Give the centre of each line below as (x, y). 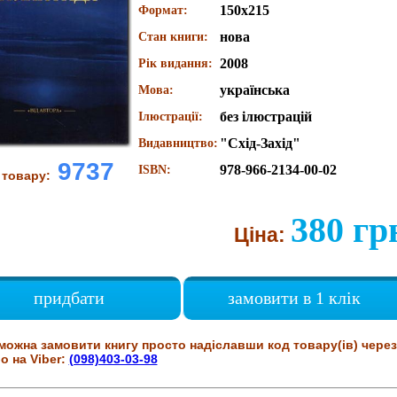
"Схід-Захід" (260, 143)
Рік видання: (175, 63)
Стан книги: (173, 37)
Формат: (163, 10)
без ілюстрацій (265, 117)
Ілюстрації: (170, 117)
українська (254, 90)
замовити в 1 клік (294, 298)
